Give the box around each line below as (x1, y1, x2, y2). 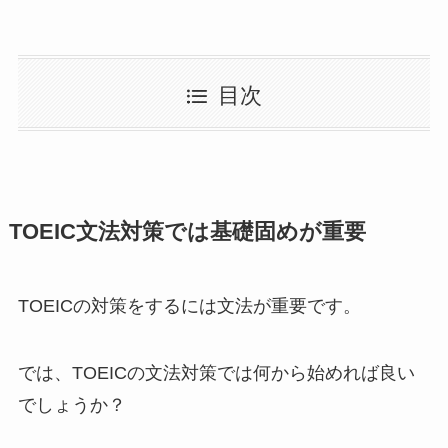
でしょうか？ (17, 395, 126, 416)
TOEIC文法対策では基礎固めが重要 (8, 219, 366, 244)
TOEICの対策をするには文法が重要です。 (17, 295, 361, 316)
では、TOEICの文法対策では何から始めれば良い (17, 363, 415, 384)
